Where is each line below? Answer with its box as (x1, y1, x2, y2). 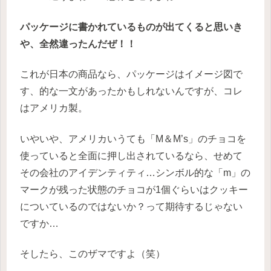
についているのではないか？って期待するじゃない (20, 201, 243, 212)
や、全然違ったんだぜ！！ (20, 38, 136, 49)
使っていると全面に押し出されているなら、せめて (20, 150, 243, 161)
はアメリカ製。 (20, 103, 88, 114)
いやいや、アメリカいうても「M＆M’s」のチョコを (20, 133, 246, 144)
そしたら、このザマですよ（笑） (20, 248, 165, 259)
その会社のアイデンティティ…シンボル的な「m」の (20, 167, 250, 178)
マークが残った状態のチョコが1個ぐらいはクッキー (20, 184, 248, 195)
